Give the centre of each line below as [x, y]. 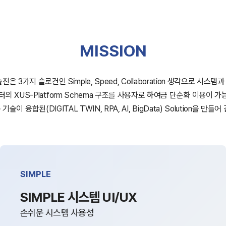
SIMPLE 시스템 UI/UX [79, 197]
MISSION [113, 51]
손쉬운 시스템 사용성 [57, 213]
